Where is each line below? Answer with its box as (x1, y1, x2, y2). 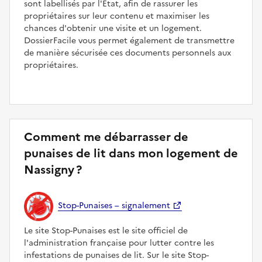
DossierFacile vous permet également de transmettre (24, 34, 235, 47)
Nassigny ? (24, 160, 82, 178)
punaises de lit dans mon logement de (24, 144, 238, 162)
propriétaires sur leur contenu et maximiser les (24, 9, 209, 22)
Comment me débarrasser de (24, 127, 188, 146)
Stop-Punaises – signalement (58, 199, 170, 212)
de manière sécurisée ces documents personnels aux (24, 46, 231, 59)
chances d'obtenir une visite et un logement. (24, 22, 202, 35)
